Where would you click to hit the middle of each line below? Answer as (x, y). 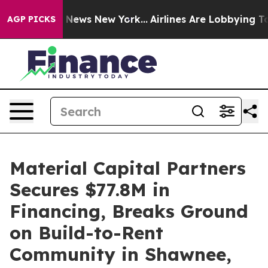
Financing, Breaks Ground (129, 211)
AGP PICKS (31, 19)
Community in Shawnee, (121, 254)
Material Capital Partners (128, 168)
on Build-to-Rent (86, 233)
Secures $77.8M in (90, 190)
